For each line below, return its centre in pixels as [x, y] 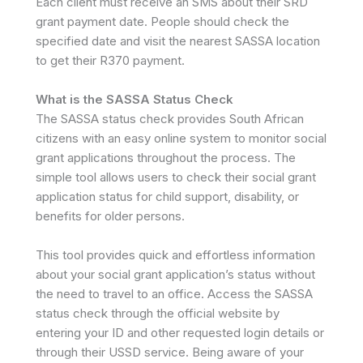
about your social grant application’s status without [175, 274]
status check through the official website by [158, 313]
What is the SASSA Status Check [135, 99]
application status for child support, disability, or [167, 196]
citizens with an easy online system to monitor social [181, 138]
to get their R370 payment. [110, 60]
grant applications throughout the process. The [166, 158]
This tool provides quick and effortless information [175, 255]
